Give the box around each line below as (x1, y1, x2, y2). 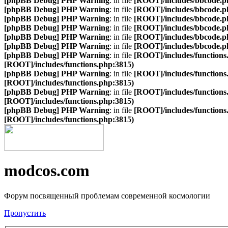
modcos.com (4, 161, 90, 180)
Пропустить (4, 208, 46, 217)
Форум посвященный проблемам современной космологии (4, 191, 210, 200)
